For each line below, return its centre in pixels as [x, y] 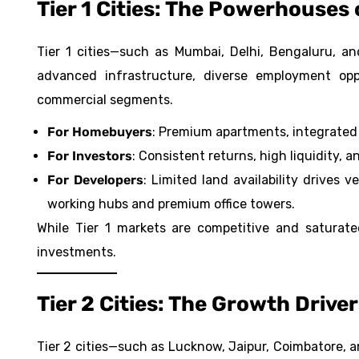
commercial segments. [105, 100]
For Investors [90, 156]
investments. [77, 252]
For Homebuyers [100, 132]
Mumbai [198, 52]
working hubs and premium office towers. [171, 204]
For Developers [95, 180]
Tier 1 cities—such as [106, 52]
